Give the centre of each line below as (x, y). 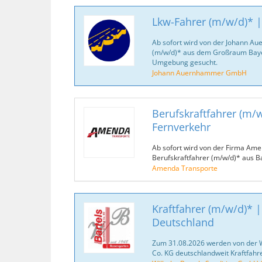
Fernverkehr (181, 127)
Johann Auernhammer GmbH (199, 73)
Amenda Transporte (185, 168)
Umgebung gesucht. (185, 62)
